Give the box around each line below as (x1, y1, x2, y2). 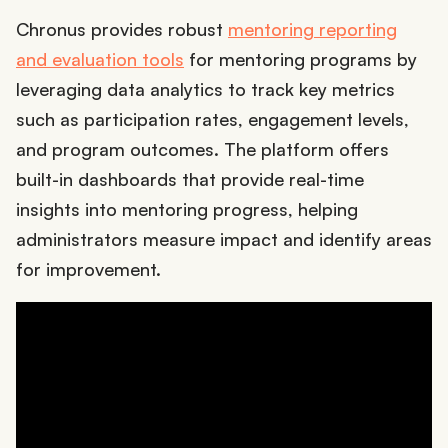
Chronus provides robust (16, 17, 228, 40)
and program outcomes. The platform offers (16, 137, 389, 160)
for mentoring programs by (184, 47, 417, 70)
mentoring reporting (228, 17, 397, 40)
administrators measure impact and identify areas (16, 227, 432, 250)
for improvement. (16, 257, 161, 280)
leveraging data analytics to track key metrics (16, 77, 395, 100)
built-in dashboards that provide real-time (16, 167, 364, 190)
